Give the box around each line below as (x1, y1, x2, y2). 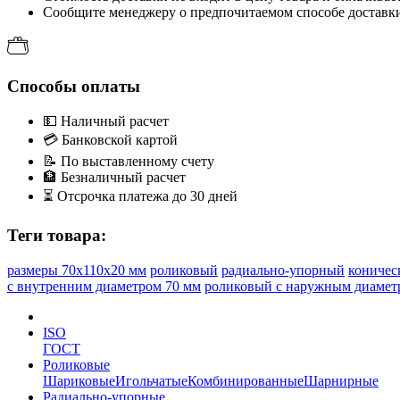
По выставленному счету (57, 153, 214, 169)
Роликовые (43, 357, 110, 373)
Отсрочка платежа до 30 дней (54, 187, 237, 204)
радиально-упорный (221, 262, 345, 279)
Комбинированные (187, 373, 304, 389)
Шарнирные (304, 373, 379, 389)
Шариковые (43, 373, 115, 389)
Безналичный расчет (57, 169, 186, 185)
